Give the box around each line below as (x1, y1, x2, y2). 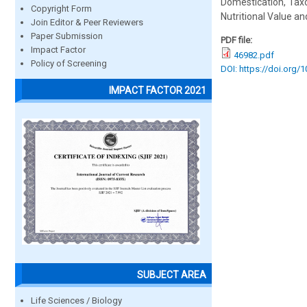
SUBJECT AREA (137, 269, 206, 280)
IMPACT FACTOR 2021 (109, 84, 206, 96)
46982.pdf (234, 50, 274, 60)
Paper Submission (31, 31, 103, 42)
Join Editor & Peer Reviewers (31, 17, 143, 28)
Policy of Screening (31, 58, 107, 69)
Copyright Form (31, 3, 92, 14)
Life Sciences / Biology (31, 295, 122, 306)
